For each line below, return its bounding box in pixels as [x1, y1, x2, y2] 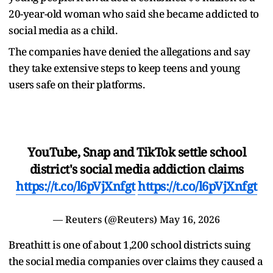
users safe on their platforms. [9, 77, 144, 91]
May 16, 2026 [160, 212, 220, 226]
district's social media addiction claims [29, 160, 244, 177]
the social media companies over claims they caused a [9, 253, 263, 268]
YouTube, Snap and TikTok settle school [27, 143, 246, 160]
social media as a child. [9, 23, 117, 37]
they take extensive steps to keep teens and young [9, 60, 240, 75]
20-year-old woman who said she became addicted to [9, 6, 259, 21]
